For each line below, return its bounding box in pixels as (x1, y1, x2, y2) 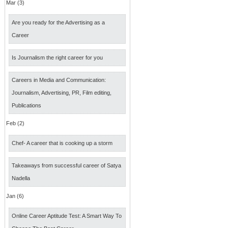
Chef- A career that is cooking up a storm (12, 140, 112, 146)
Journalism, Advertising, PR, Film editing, (12, 90, 111, 96)
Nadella (12, 175, 30, 181)
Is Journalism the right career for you (12, 54, 103, 61)
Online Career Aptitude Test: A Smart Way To (12, 213, 122, 219)
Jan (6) (6, 193, 24, 199)
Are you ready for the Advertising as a (12, 19, 105, 25)
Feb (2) (6, 120, 24, 126)
